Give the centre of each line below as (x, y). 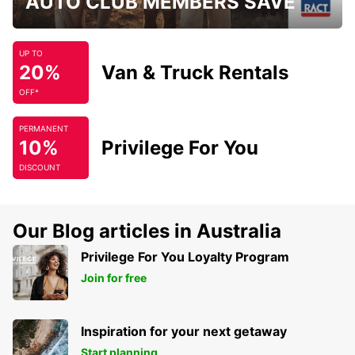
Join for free (114, 278)
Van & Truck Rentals (195, 73)
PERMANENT (44, 129)
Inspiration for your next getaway (184, 332)
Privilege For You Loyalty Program (185, 257)
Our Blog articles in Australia (147, 231)
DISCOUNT (40, 168)
